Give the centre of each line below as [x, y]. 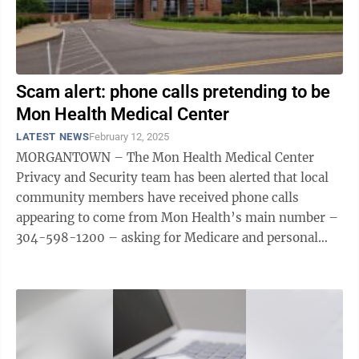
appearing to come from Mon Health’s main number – [177, 218]
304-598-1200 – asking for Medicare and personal [167, 238]
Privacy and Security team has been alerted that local [172, 177]
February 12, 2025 [129, 137]
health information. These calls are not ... [197, 258]
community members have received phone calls [157, 198]
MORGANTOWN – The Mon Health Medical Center [165, 157]
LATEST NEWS [53, 137]
